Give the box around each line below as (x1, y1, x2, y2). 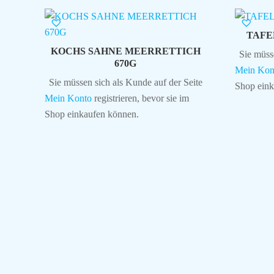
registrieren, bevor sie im (91, 92, 189, 103)
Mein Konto (44, 92, 92, 103)
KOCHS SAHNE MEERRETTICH (50, 45, 201, 56)
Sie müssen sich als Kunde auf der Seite (48, 76, 202, 87)
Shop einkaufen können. (44, 108, 139, 119)
